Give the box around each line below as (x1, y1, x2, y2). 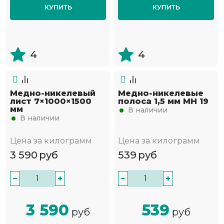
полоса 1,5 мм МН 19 (118, 96, 208, 106)
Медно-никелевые (118, 88, 203, 98)
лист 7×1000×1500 (10, 96, 91, 106)
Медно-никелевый (10, 88, 95, 98)
